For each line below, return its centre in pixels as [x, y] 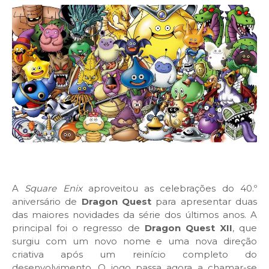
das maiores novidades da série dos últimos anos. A [134, 215]
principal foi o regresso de [78, 228]
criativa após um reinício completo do [134, 255]
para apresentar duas [204, 202]
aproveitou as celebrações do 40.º [170, 189]
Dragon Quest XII [188, 228]
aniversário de [47, 202]
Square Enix [53, 189]
